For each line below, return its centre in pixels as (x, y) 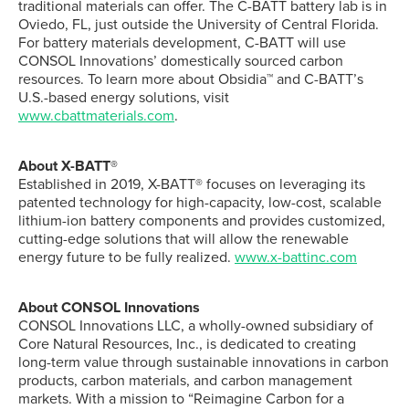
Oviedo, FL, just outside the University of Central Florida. (199, 25)
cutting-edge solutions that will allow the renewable (184, 239)
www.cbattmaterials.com (96, 116)
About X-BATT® (68, 166)
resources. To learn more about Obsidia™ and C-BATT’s (191, 79)
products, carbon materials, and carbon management (185, 381)
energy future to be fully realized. (126, 257)
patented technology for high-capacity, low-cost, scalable (200, 203)
